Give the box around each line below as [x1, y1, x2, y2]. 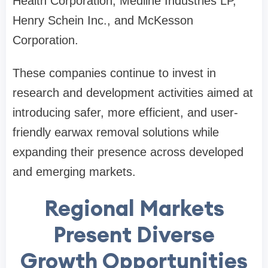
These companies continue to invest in [13, 66, 216, 80]
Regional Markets [44, 194, 224, 223]
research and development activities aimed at [13, 86, 253, 100]
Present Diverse [53, 221, 215, 249]
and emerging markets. [13, 165, 136, 179]
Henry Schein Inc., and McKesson [13, 14, 193, 28]
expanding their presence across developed [13, 145, 243, 159]
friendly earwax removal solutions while [13, 126, 219, 139]
